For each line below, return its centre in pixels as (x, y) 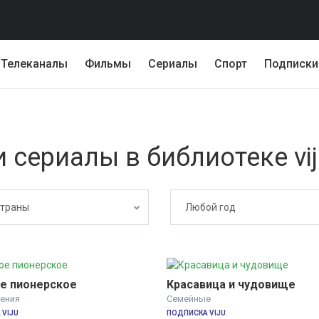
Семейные (189, 299)
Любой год (210, 207)
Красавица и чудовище (231, 285)
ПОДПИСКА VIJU (196, 313)
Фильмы (108, 64)
